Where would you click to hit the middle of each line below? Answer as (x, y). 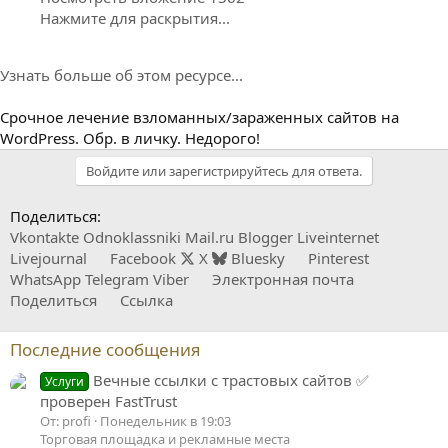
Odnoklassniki (132, 237)
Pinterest (338, 258)
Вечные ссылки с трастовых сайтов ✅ (231, 380)
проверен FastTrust (108, 401)
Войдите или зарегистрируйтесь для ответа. (224, 171)
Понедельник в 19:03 (165, 421)
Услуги (65, 382)
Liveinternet (338, 237)
